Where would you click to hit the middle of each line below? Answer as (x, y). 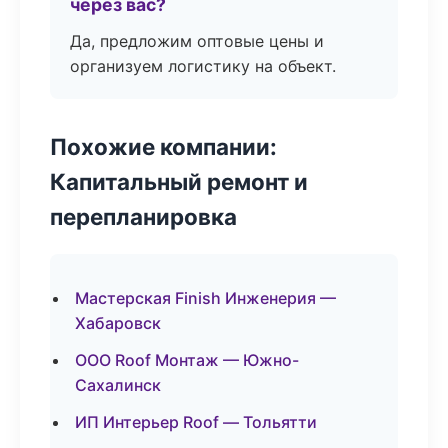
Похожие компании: (163, 146)
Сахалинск (118, 385)
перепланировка (143, 216)
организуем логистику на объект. (203, 66)
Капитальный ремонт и (179, 181)
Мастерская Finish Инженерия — (205, 298)
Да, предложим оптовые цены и (197, 41)
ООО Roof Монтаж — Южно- (187, 360)
